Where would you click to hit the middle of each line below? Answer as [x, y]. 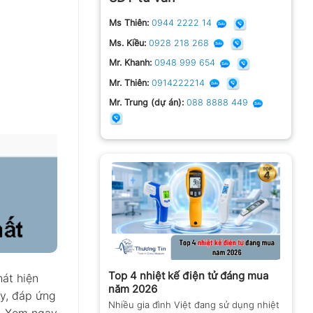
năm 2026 [133, 289]
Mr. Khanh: [130, 63]
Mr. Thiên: [129, 82]
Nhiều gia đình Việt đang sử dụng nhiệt [194, 305]
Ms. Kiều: [128, 43]
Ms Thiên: [129, 23]
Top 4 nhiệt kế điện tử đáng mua [188, 276]
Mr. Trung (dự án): [146, 103]
